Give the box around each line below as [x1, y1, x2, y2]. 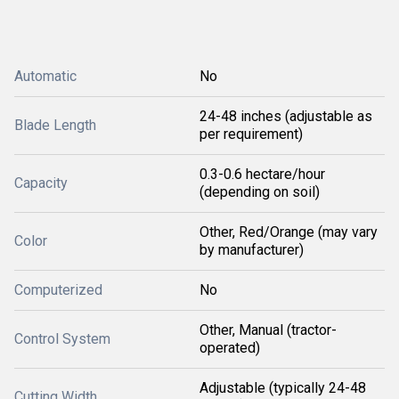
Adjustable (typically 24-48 [199, 379, 366, 396]
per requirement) [199, 126, 303, 142]
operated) [199, 339, 260, 356]
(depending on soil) [199, 183, 320, 200]
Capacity [14, 175, 68, 191]
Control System [14, 330, 110, 347]
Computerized [14, 281, 102, 298]
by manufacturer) [199, 241, 304, 258]
